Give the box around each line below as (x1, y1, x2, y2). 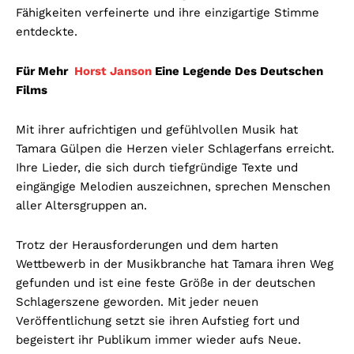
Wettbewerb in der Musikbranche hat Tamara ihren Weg (16, 257, 333, 272)
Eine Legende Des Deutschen (152, 64, 323, 79)
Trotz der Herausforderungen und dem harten (16, 238, 278, 253)
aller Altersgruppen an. (16, 198, 147, 213)
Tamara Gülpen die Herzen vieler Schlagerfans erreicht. (16, 141, 334, 156)
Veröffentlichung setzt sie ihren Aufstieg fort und (16, 314, 299, 329)
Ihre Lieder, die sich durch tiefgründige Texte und (16, 160, 298, 175)
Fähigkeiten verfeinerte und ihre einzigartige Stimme (16, 6, 319, 21)
